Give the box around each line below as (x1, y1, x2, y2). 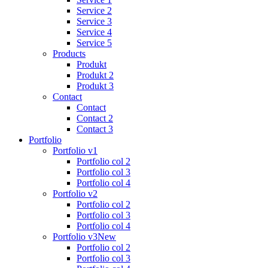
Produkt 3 (77, 81, 114, 92)
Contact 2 (77, 113, 113, 124)
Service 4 (77, 27, 112, 38)
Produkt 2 (77, 70, 114, 81)
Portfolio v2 (53, 188, 98, 199)
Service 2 (77, 5, 112, 16)
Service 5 (77, 38, 112, 48)
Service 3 (77, 16, 112, 27)
